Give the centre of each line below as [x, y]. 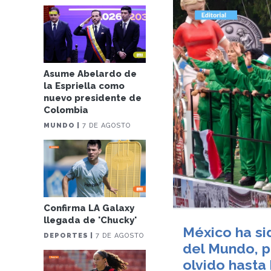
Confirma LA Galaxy [89, 208]
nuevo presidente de [93, 98]
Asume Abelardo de [90, 73]
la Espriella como [84, 86]
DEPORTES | [69, 235]
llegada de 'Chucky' [90, 220]
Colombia [66, 110]
